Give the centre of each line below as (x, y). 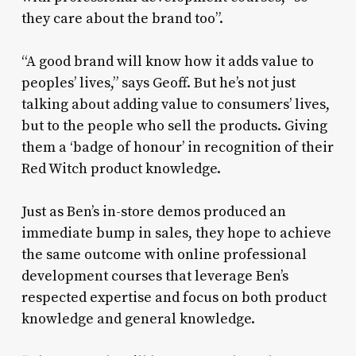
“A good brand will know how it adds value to (167, 62)
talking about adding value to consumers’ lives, (175, 105)
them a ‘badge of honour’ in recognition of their (177, 148)
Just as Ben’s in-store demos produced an (153, 212)
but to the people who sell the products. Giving (174, 126)
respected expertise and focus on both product (174, 298)
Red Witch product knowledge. (121, 169)
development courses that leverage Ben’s (155, 277)
